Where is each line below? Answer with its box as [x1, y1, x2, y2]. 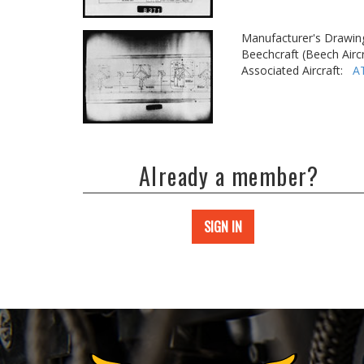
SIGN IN [204, 217, 242, 236]
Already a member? [139, 159, 319, 193]
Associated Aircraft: [241, 63, 353, 78]
